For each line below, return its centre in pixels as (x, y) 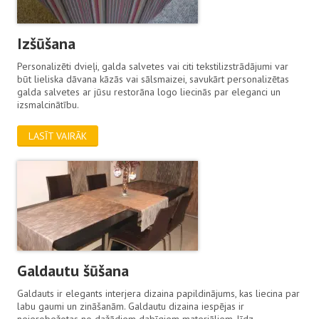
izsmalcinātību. (48, 104)
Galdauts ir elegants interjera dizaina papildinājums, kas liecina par (159, 293)
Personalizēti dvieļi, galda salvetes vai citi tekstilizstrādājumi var (153, 66)
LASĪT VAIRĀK (58, 136)
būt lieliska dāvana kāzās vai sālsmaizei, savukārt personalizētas (153, 79)
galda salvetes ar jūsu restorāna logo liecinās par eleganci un (149, 91)
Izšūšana (47, 43)
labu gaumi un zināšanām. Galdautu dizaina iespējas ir (131, 306)
